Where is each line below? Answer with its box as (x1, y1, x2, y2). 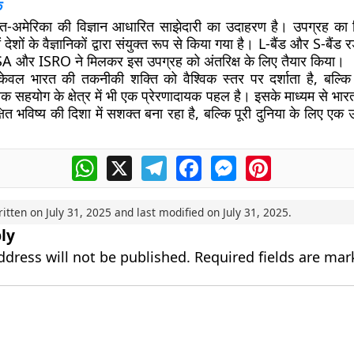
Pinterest (270, 153, 326, 171)
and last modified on (111, 205, 223, 220)
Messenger (235, 153, 303, 171)
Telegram (166, 153, 223, 171)
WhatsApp (96, 153, 159, 171)
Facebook (201, 153, 259, 171)
